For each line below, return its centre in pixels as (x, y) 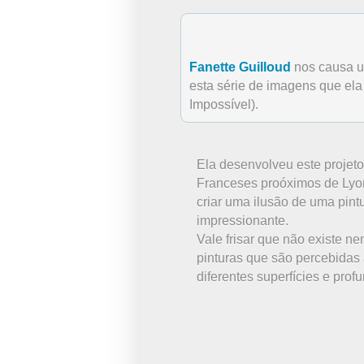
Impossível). (224, 105)
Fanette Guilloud (240, 67)
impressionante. (243, 221)
